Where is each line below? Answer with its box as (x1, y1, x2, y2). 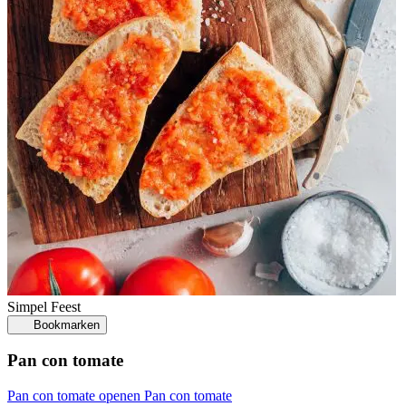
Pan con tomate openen (7, 388, 144, 404)
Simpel (7, 298, 51, 314)
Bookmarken (33, 317, 100, 332)
